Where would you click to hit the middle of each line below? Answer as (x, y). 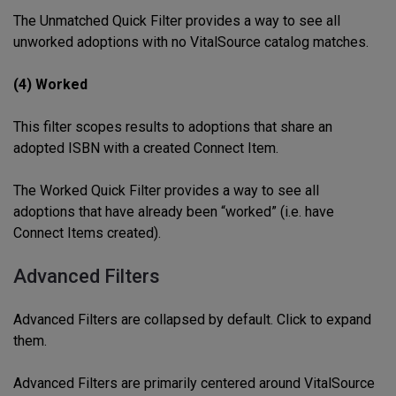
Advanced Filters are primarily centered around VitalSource (194, 383)
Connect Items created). (87, 232)
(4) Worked (50, 84)
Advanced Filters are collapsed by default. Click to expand (192, 319)
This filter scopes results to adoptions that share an (173, 126)
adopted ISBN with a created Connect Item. (146, 148)
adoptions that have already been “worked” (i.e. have (174, 211)
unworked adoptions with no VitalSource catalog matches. (191, 42)
